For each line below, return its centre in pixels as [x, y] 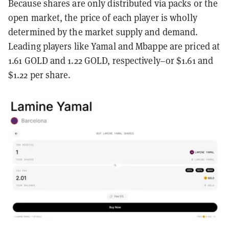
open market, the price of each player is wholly [103, 17]
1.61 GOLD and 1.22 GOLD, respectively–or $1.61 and [111, 60]
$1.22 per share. [41, 75]
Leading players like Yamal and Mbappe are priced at [114, 46]
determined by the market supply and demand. [103, 32]
